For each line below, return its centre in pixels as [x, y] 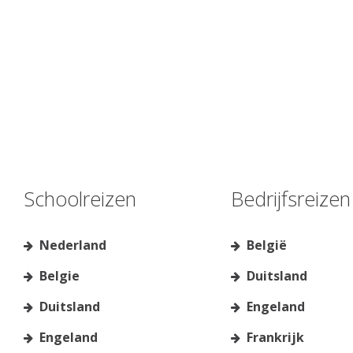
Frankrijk [275, 338]
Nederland [73, 245]
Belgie [59, 276]
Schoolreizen [80, 199]
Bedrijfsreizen [290, 199]
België [266, 245]
